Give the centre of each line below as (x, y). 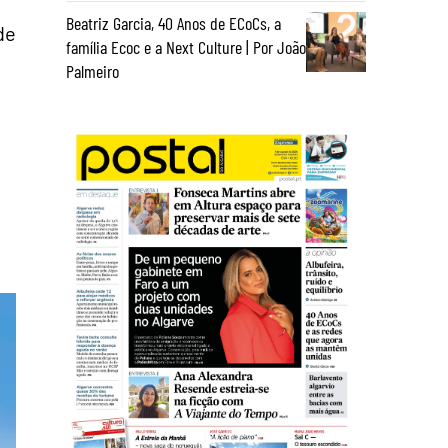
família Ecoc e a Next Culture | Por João (186, 47)
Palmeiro (92, 71)
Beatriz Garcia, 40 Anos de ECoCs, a (173, 23)
